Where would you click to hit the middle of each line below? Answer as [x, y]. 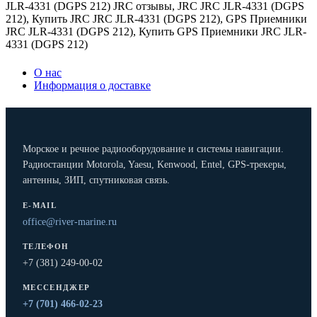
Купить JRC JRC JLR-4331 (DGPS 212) [126, 19]
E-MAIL [40, 206]
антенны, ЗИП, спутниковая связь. [96, 180]
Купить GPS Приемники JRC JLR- [223, 32]
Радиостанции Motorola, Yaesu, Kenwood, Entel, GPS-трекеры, [155, 165]
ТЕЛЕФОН [46, 247]
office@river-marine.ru [70, 222]
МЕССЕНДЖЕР [57, 288]
